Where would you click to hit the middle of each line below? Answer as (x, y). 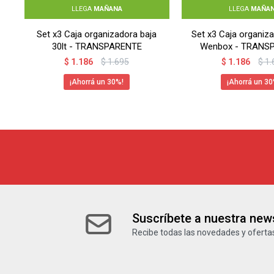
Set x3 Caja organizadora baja (97, 34)
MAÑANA (108, 9)
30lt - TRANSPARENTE (97, 46)
